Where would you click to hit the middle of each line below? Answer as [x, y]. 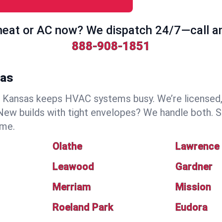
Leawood [73, 166]
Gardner [194, 166]
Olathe [67, 146]
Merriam [71, 187]
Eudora [192, 207]
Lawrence [198, 146]
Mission [194, 187]
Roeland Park [83, 207]
